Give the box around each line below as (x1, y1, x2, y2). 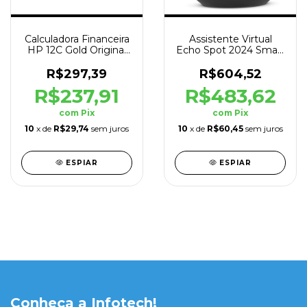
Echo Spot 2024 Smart (175, 43, 285, 56)
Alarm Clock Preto (186, 54, 274, 67)
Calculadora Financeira (24, 32, 130, 45)
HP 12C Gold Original (27, 43, 126, 56)
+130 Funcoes (43, 54, 110, 67)
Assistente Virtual (188, 32, 272, 45)
